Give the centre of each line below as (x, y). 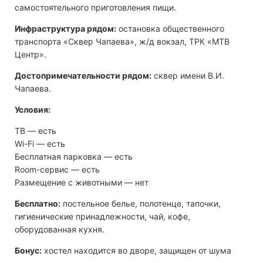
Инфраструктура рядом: (65, 29)
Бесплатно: (38, 204)
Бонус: (28, 251)
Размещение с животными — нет (82, 183)
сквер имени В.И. (188, 76)
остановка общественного (170, 29)
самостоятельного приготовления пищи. (95, 8)
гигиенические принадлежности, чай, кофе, (102, 217)
